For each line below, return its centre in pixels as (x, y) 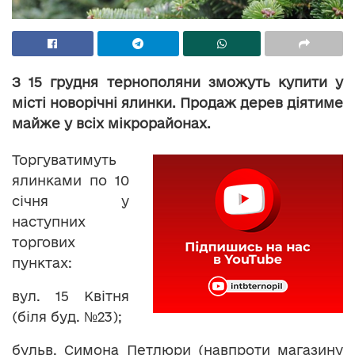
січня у (71, 200)
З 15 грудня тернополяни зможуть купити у (177, 82)
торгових (44, 242)
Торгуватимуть (64, 159)
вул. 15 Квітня (71, 296)
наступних (49, 221)
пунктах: (42, 262)
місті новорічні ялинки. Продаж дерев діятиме (177, 102)
